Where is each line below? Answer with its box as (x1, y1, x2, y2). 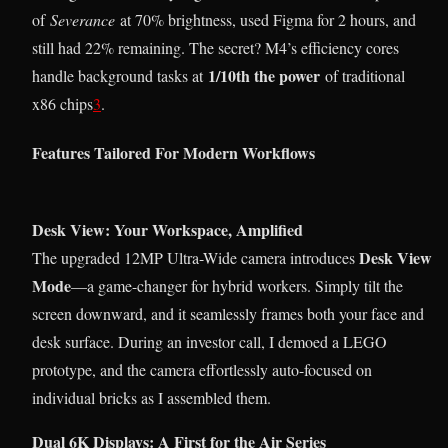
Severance (50, 8, 115, 30)
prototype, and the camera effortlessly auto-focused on (32, 359, 372, 381)
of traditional (320, 64, 405, 86)
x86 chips (32, 92, 93, 114)
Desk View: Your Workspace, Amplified (32, 218, 303, 242)
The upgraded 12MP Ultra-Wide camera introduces (32, 247, 359, 269)
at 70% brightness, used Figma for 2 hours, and (115, 8, 416, 30)
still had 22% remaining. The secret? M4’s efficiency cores (32, 36, 399, 58)
